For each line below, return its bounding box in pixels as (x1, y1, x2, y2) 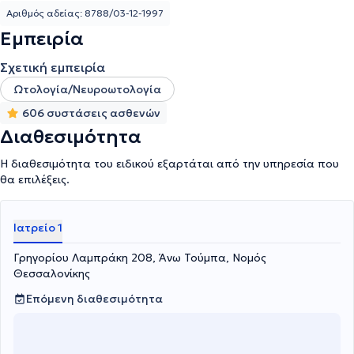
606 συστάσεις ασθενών (22, 106, 160, 120)
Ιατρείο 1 (13, 220, 62, 235)
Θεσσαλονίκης (13, 266, 90, 281)
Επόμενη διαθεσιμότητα (26, 292, 163, 306)
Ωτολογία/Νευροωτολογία (13, 82, 161, 96)
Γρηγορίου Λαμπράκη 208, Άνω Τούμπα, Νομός (13, 250, 266, 265)
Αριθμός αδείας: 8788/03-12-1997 (6, 7, 164, 19)
